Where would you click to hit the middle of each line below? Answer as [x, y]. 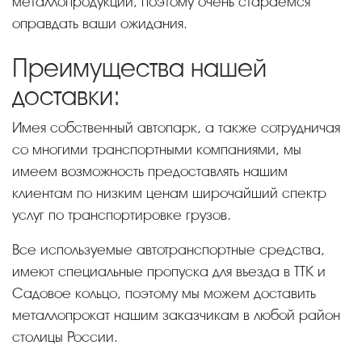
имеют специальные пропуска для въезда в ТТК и [169, 271]
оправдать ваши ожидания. [100, 23]
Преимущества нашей [139, 68]
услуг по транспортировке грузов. [122, 215]
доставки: [66, 96]
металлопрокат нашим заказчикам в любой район [176, 315]
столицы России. [65, 337]
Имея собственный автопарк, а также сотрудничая [17, 127]
